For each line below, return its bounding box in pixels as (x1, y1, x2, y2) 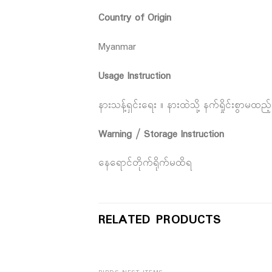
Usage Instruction (98, 68, 171, 84)
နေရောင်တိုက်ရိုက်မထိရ (98, 155, 192, 171)
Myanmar (98, 39, 136, 55)
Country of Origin (98, 10, 171, 26)
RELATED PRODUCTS (98, 211, 221, 230)
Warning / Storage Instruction (98, 126, 224, 142)
